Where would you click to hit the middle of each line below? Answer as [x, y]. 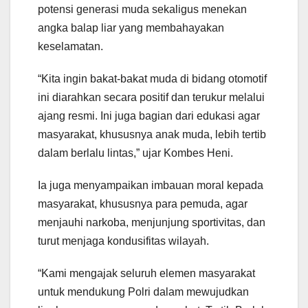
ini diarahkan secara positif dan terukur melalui [151, 97]
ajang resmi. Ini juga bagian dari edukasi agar [149, 115]
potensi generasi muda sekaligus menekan [142, 9]
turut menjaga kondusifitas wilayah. [123, 241]
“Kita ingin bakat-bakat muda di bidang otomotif [152, 78]
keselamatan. [70, 46]
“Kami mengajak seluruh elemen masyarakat [146, 273]
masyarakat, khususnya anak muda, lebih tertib [152, 134]
